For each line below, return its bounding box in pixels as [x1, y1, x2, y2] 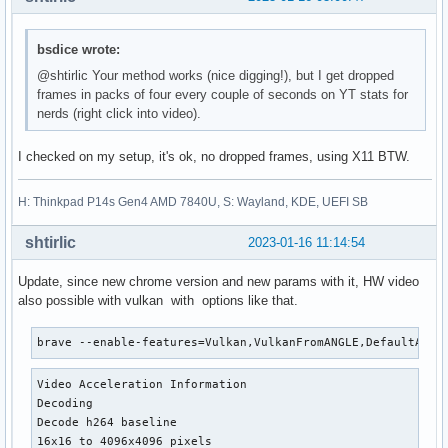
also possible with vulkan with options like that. [18, 293, 298, 309]
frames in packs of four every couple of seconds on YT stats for [37, 86, 409, 102]
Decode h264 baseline [37, 415, 178, 428]
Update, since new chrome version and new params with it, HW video [18, 274, 419, 290]
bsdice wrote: [37, 41, 121, 57]
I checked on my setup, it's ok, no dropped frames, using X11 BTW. [18, 149, 410, 165]
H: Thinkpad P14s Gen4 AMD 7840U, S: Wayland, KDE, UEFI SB [18, 195, 368, 210]
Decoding [37, 396, 94, 409]
